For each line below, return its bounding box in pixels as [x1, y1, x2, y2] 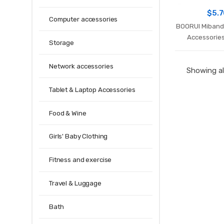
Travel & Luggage [49, 179, 101, 187]
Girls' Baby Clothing [49, 132, 108, 140]
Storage [49, 38, 74, 46]
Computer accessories [49, 15, 118, 23]
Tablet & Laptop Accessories [49, 85, 135, 93]
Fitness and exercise [49, 156, 112, 164]
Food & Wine [49, 109, 86, 117]
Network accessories [49, 62, 113, 70]
